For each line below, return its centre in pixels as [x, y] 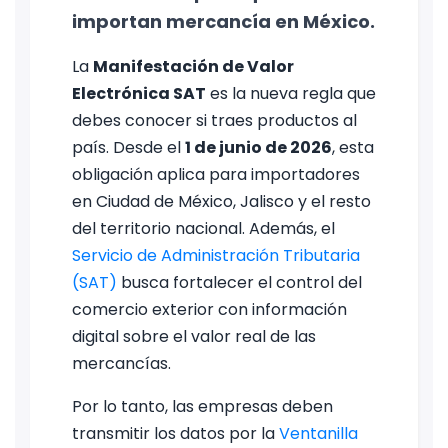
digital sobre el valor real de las [194, 336]
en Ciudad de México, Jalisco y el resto [221, 201]
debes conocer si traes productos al [214, 120]
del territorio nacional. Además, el [203, 228]
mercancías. [121, 363]
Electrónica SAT [139, 93]
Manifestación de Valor [193, 66]
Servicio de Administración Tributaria [216, 255]
